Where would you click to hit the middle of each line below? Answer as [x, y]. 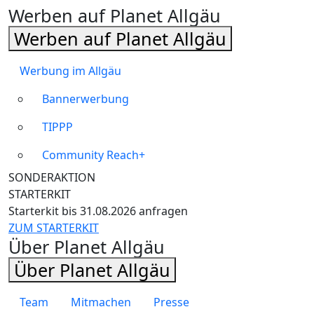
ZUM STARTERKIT [54, 227]
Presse [171, 302]
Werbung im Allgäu [70, 70]
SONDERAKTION [52, 177]
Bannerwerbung [86, 98]
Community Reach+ [94, 155]
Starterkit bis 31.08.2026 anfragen [98, 211]
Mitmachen [101, 302]
